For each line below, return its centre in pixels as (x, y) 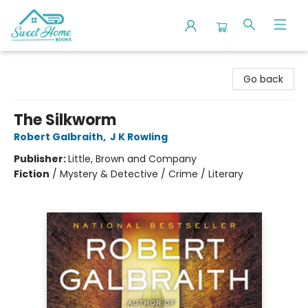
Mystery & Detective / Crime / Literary (152, 174)
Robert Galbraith (58, 137)
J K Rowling (139, 137)
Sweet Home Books (56, 64)
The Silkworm (65, 120)
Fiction (32, 174)
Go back (263, 79)
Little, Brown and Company (132, 159)
